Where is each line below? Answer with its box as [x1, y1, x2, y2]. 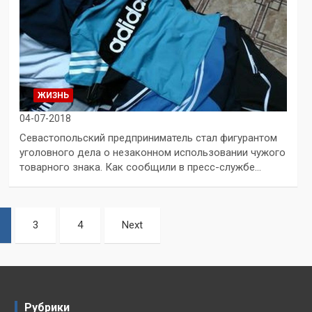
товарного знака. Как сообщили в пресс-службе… [19, 160, 261, 173]
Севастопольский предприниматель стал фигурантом [19, 131, 277, 144]
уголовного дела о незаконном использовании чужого [19, 146, 286, 159]
